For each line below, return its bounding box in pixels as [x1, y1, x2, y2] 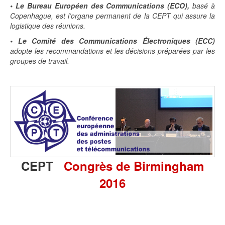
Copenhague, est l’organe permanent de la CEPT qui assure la [10, 10, 215, 21]
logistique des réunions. [10, 20, 85, 31]
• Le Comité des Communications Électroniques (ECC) [10, 35, 215, 46]
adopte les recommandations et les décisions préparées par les [10, 45, 215, 56]
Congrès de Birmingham [64, 157, 204, 175]
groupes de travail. [10, 55, 69, 66]
